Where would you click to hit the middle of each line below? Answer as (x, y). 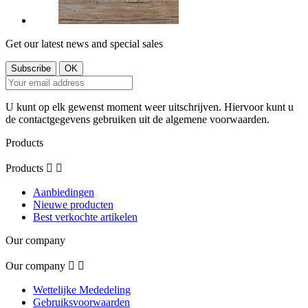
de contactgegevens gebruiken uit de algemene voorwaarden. (137, 120)
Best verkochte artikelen (85, 217)
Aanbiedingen (64, 192)
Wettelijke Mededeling (82, 290)
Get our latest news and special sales (84, 44)
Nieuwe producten (73, 205)
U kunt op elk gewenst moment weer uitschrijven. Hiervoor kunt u (150, 107)
